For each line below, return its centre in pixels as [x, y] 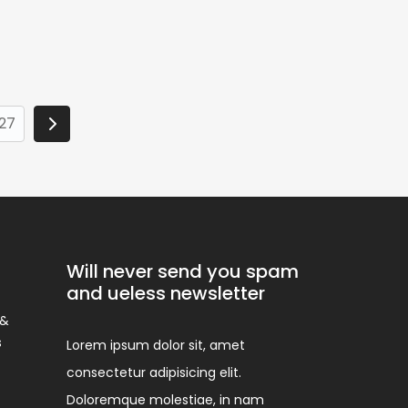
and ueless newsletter [166, 293]
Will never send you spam [183, 271]
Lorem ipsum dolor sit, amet [156, 345]
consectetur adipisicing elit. [154, 372]
